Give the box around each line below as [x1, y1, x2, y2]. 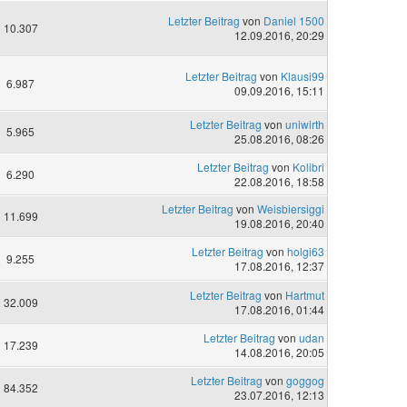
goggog [285, 372, 324, 388]
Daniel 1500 [263, 13, 324, 29]
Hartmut [284, 287, 324, 303]
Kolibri [292, 158, 324, 174]
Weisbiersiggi [256, 201, 324, 217]
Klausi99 [280, 68, 324, 84]
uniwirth [284, 116, 324, 133]
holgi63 [286, 243, 324, 260]
